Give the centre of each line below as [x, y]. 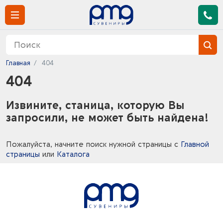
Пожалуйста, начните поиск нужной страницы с [93, 144]
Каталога [73, 154]
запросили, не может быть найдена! [107, 118]
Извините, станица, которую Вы [95, 106]
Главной [195, 144]
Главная [18, 63]
